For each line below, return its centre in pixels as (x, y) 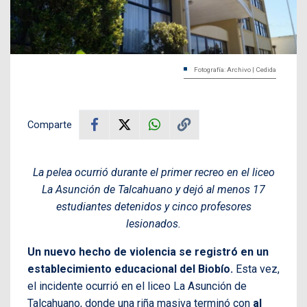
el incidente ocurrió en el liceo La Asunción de (137, 286)
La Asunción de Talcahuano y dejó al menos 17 (153, 189)
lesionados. (153, 223)
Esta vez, (256, 269)
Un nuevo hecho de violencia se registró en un (148, 251)
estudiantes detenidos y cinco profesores (153, 206)
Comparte (50, 124)
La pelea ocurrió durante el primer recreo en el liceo (153, 172)
